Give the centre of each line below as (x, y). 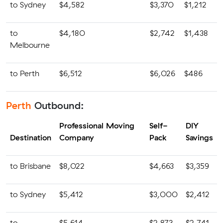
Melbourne (30, 45)
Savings (199, 137)
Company (77, 137)
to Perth (25, 73)
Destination (31, 137)
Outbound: (57, 105)
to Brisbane (30, 166)
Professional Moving (97, 125)
